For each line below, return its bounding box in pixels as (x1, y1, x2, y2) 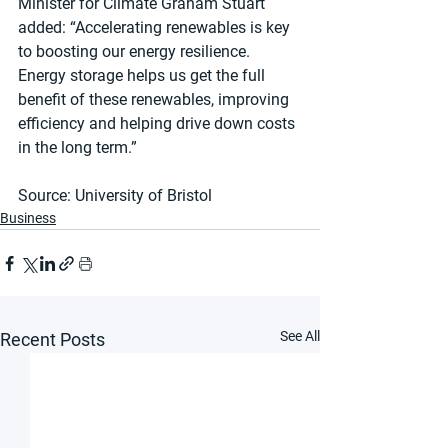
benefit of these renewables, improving (18, 90, 293, 110)
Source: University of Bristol (18, 186, 212, 206)
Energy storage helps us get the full (18, 66, 269, 86)
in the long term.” (18, 138, 137, 158)
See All (280, 328, 320, 345)
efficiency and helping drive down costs (18, 114, 299, 134)
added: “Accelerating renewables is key (18, 18, 294, 38)
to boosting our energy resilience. (18, 42, 254, 62)
